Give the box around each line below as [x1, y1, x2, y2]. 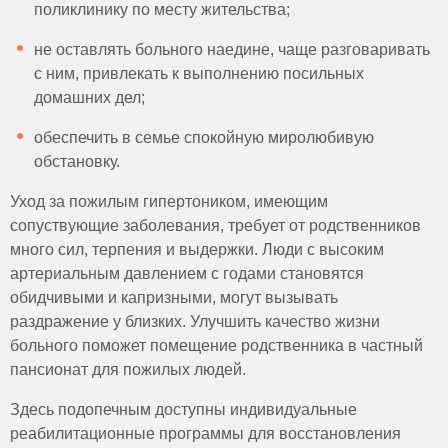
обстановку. [34, 152, 120, 170]
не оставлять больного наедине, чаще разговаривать [34, 40, 430, 58]
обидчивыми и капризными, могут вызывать [10, 288, 338, 306]
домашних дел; [34, 88, 145, 106]
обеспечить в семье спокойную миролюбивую [34, 128, 374, 146]
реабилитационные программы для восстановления [10, 424, 401, 442]
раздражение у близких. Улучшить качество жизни [10, 312, 380, 330]
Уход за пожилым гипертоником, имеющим [10, 192, 328, 210]
